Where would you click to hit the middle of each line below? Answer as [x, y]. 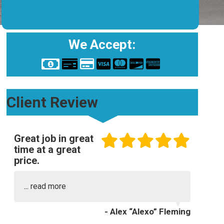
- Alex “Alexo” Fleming [147, 211]
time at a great [47, 149]
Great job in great [53, 138]
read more [48, 186]
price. [26, 160]
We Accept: [102, 44]
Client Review [52, 102]
